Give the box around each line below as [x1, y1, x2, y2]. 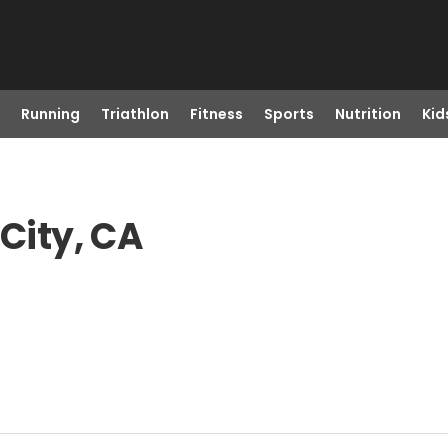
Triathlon [100, 104, 169, 124]
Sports [263, 104, 314, 124]
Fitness [189, 104, 243, 124]
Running [20, 104, 80, 124]
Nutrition [334, 104, 401, 124]
